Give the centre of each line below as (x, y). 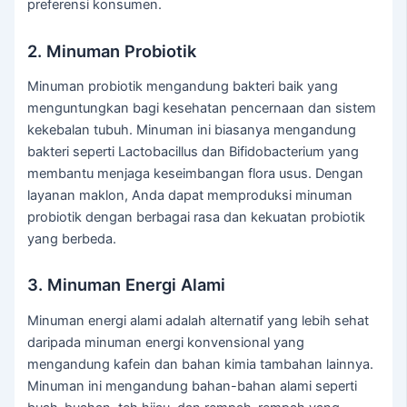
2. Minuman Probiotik (112, 50)
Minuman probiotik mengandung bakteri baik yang (183, 86)
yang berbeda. (72, 238)
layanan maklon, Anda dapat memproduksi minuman (190, 195)
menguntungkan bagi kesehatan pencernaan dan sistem (202, 108)
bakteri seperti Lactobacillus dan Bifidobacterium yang (194, 151)
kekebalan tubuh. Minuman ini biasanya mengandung (192, 129)
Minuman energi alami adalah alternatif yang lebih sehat (199, 320)
